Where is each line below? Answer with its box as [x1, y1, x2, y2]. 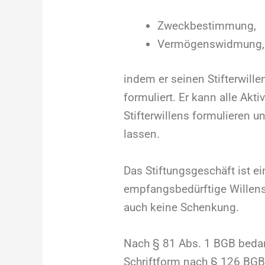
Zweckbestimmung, [157, 18, 256, 33]
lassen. [123, 127, 160, 141]
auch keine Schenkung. [123, 200, 239, 214]
